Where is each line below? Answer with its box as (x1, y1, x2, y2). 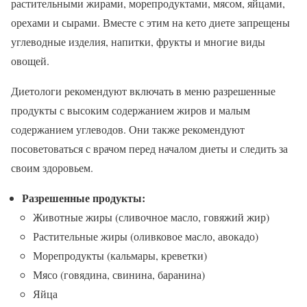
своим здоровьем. (11, 160, 93, 175)
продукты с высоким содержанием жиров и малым (11, 103, 250, 118)
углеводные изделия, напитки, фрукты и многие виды (11, 34, 265, 49)
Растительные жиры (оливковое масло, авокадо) (33, 229, 258, 244)
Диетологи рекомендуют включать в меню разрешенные (11, 84, 275, 99)
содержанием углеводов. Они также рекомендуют (11, 122, 245, 137)
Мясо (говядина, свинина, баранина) (33, 267, 205, 282)
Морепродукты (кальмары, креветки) (33, 248, 207, 263)
